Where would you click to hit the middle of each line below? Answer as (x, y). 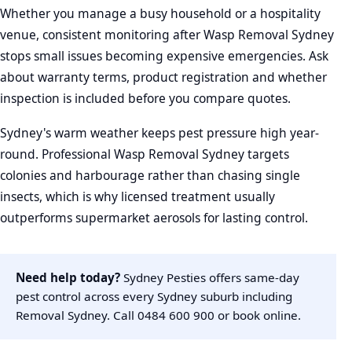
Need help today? (68, 278)
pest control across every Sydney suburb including (154, 297)
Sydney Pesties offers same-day (210, 278)
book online (265, 315)
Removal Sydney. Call (77, 315)
